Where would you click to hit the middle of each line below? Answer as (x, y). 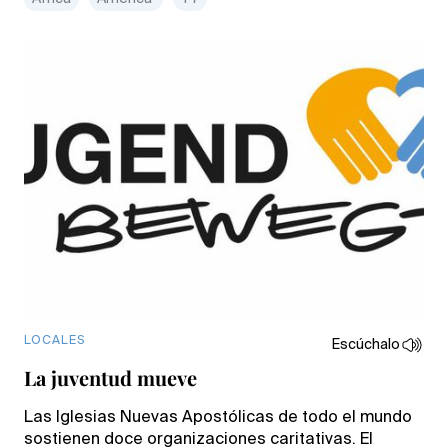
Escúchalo (366, 344)
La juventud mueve (110, 377)
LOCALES (54, 340)
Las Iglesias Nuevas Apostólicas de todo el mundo (218, 417)
